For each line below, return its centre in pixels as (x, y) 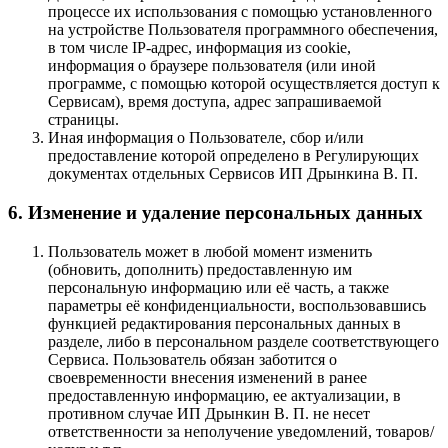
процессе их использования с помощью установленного (240, 12)
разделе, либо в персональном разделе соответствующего (243, 341)
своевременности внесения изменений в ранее (207, 377)
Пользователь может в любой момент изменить (210, 251)
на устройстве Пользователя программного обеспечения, (243, 30)
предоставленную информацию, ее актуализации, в (224, 395)
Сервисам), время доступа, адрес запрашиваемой (215, 102)
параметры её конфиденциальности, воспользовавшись (237, 305)
